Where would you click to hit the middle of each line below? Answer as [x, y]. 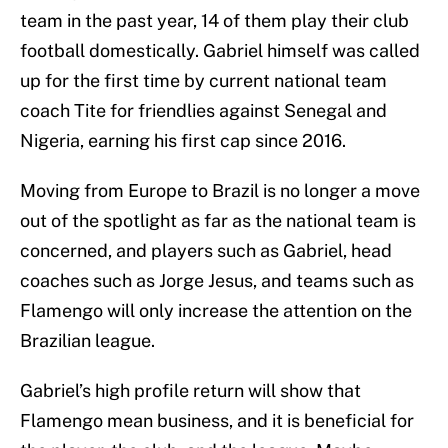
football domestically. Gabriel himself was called [220, 51]
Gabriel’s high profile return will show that [190, 391]
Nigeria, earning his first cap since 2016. [183, 141]
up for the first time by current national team [203, 81]
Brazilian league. [87, 341]
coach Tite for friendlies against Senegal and [203, 111]
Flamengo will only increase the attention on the [216, 311]
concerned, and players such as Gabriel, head [206, 251]
